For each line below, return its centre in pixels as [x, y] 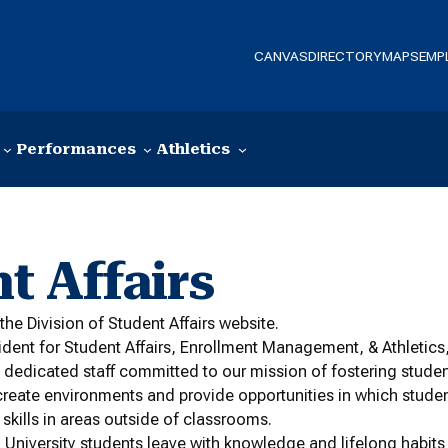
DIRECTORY [345, 55]
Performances [75, 149]
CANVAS [281, 55]
